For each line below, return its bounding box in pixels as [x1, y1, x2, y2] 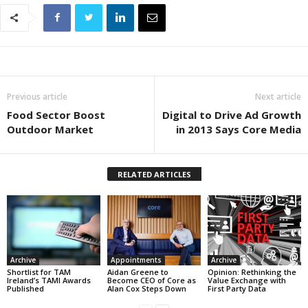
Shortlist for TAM [7, 266, 71, 277]
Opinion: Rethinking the [207, 266, 296, 277]
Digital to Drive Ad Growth [162, 108, 301, 122]
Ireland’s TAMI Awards [7, 274, 91, 285]
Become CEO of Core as [107, 274, 196, 285]
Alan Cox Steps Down [107, 283, 186, 294]
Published [7, 283, 44, 294]
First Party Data [207, 283, 266, 294]
